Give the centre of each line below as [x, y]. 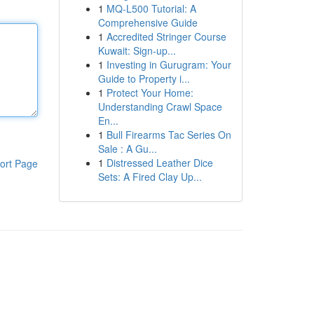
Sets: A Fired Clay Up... [150, 177]
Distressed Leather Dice [159, 163]
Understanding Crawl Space [160, 107]
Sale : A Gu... [127, 149]
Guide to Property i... [144, 78]
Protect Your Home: [150, 93]
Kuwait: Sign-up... [137, 50]
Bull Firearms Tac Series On [169, 135]
